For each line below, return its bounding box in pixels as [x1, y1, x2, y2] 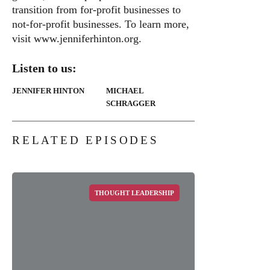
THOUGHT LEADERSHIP [94, 189, 174, 196]
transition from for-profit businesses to [12, 4, 181, 16]
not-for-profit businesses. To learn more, [12, 18, 189, 30]
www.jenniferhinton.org [34, 33, 139, 45]
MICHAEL [106, 86, 144, 95]
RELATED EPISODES [12, 134, 159, 146]
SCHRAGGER [106, 99, 156, 108]
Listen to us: [12, 61, 77, 75]
